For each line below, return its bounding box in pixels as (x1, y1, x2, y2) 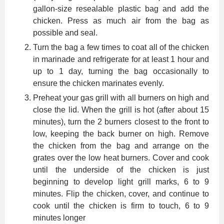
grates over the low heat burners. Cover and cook (33, 153, 209, 162)
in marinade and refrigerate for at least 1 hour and (33, 54, 209, 63)
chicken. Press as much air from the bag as (33, 16, 209, 25)
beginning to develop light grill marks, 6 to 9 (33, 177, 209, 186)
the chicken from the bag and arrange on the (33, 141, 209, 150)
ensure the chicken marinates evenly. (33, 78, 164, 87)
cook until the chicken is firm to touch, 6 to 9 (33, 201, 209, 210)
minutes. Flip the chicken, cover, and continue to (33, 189, 209, 198)
